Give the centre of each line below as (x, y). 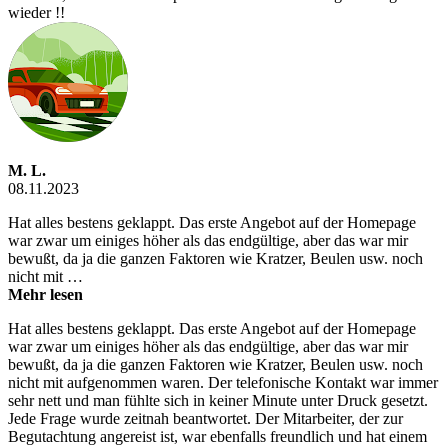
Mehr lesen (45, 295)
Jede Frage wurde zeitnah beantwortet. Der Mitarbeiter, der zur (205, 419)
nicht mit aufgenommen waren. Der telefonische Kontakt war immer (223, 383)
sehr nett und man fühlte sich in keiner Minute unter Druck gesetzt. (218, 401)
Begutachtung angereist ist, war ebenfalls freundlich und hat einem (217, 437)
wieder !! (36, 13)
